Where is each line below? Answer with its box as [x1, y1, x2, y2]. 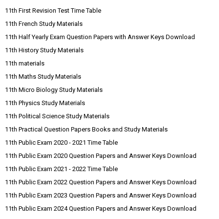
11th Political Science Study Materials [5, 112, 109, 120]
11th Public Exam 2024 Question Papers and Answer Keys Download [5, 205, 197, 213]
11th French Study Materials [5, 20, 83, 28]
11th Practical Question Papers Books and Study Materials [5, 126, 168, 133]
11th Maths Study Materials [5, 73, 81, 81]
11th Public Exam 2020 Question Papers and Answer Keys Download [5, 152, 197, 160]
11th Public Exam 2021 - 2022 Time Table [5, 165, 118, 173]
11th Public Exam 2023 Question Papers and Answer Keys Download [5, 192, 197, 199]
